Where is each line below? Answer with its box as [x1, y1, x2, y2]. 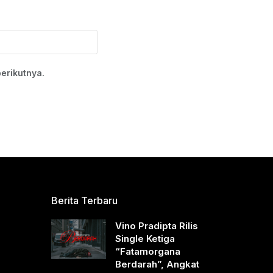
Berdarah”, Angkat [115, 258, 199, 271]
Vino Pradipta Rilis [115, 220, 198, 232]
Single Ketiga [115, 233, 175, 245]
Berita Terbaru [51, 194, 118, 207]
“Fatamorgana [115, 246, 180, 258]
